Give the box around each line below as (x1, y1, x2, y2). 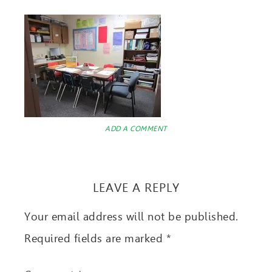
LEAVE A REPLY (92, 180, 180, 195)
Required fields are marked (24, 232, 166, 245)
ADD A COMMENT (105, 124, 167, 133)
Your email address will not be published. (24, 210, 239, 223)
